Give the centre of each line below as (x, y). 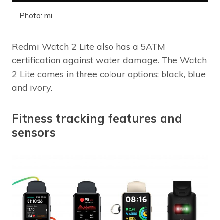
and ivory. (32, 87)
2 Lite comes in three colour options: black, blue (109, 74)
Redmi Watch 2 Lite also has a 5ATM (88, 46)
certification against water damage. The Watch (109, 60)
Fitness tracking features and (97, 118)
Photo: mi (36, 15)
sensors (34, 132)
